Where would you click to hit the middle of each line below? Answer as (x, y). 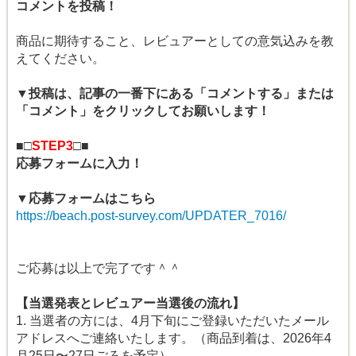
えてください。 (60, 59)
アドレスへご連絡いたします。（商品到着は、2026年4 (174, 339)
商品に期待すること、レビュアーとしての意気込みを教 (175, 41)
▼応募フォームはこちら (86, 199)
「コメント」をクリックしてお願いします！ (143, 111)
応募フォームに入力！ (79, 164)
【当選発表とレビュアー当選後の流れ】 (130, 304)
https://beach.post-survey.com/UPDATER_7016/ (151, 216)
